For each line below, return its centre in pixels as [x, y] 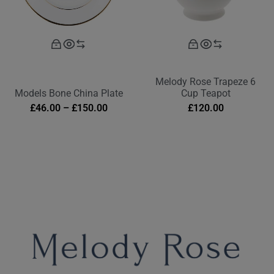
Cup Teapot [206, 94]
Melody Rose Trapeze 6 [206, 82]
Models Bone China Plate [68, 94]
